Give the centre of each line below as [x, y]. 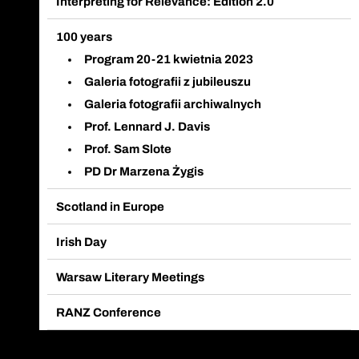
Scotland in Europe [111, 206]
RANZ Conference [109, 312]
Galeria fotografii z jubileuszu [168, 81]
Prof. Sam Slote [128, 149]
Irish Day [82, 242]
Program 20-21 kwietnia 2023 [169, 59]
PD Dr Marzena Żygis [144, 171]
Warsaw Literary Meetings [131, 277]
